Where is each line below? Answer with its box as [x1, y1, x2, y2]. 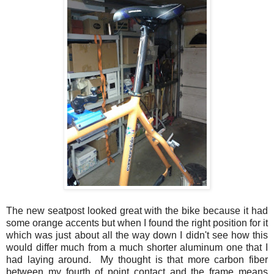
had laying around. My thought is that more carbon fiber [6, 254, 268, 265]
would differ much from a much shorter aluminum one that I [6, 242, 268, 253]
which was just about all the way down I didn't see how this [6, 229, 268, 240]
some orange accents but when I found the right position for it [6, 217, 268, 228]
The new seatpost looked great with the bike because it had [6, 205, 268, 216]
